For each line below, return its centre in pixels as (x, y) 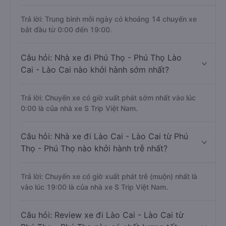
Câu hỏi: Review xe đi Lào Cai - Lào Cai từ (102, 215)
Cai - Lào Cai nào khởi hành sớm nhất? (95, 70)
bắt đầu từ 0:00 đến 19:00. (66, 30)
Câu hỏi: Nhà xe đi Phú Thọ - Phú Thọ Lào (101, 58)
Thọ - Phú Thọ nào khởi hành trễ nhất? (94, 148)
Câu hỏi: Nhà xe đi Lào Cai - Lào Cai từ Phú (104, 136)
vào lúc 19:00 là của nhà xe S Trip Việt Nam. (94, 187)
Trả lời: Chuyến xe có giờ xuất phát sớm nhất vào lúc (108, 98)
